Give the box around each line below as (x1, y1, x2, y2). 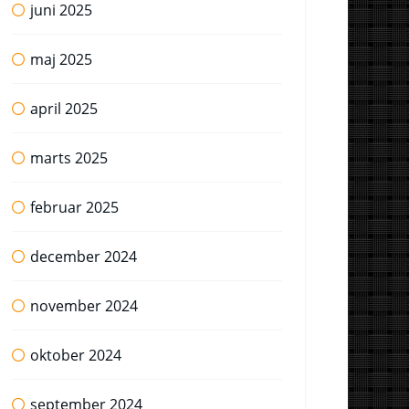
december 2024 (30, 246, 137, 267)
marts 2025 (30, 148, 108, 168)
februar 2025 (30, 197, 119, 217)
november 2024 (30, 296, 138, 316)
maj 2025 (30, 49, 92, 69)
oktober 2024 (30, 345, 121, 365)
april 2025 (30, 99, 98, 119)
